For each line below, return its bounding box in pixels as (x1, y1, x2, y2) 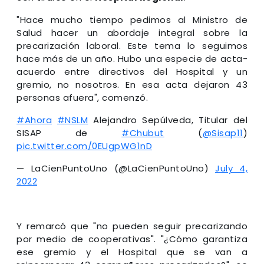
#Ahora (16, 113, 52, 126)
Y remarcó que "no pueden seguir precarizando (16, 219, 247, 232)
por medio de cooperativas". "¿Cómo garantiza (16, 232, 247, 245)
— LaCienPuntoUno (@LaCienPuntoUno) (16, 161, 215, 174)
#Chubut (121, 126, 164, 139)
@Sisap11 (202, 126, 243, 139)
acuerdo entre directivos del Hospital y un (16, 65, 247, 78)
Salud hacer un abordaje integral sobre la (16, 26, 247, 39)
